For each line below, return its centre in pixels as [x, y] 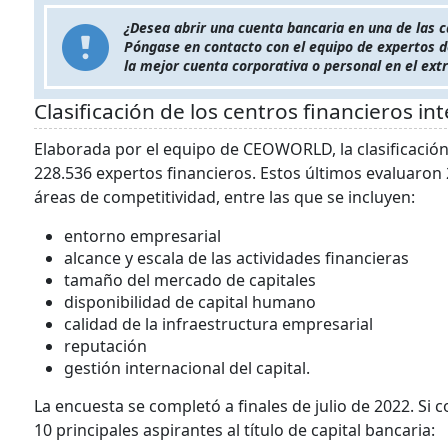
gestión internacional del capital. [187, 368]
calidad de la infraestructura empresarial [218, 324]
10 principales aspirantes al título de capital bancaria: [234, 430]
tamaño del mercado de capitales [190, 280]
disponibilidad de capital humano [190, 302]
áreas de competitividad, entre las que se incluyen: [224, 197]
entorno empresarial [142, 236]
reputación [105, 346]
